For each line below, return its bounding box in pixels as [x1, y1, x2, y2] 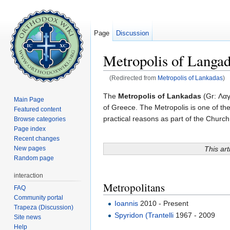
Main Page [14, 95, 45, 103]
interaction [14, 171, 44, 179]
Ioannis [114, 199, 139, 207]
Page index [14, 125, 46, 132]
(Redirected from [109, 74, 158, 82]
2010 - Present [138, 199, 189, 207]
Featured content [14, 105, 62, 113]
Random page [14, 154, 54, 162]
